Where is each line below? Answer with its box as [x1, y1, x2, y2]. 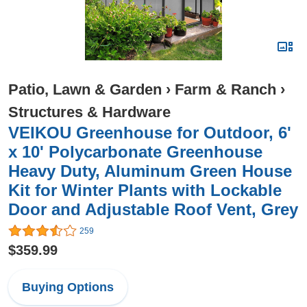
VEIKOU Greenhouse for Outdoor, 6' [8, 123, 291, 142]
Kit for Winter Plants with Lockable [8, 181, 282, 199]
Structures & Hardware [8, 103, 171, 121]
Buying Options [22, 280, 114, 295]
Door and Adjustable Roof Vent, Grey [8, 200, 298, 219]
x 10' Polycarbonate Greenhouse [8, 143, 262, 161]
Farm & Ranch [175, 81, 276, 98]
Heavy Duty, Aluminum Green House [8, 162, 292, 180]
